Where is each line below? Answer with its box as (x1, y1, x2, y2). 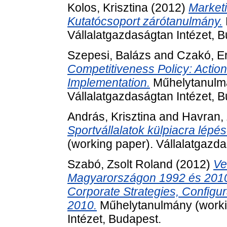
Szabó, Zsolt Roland (67, 157, 173, 171)
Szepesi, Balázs (67, 49, 151, 62)
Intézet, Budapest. (67, 212, 161, 225)
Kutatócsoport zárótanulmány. (67, 15, 222, 28)
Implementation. (67, 76, 150, 90)
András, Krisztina (67, 109, 156, 123)
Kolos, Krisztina (67, 1, 148, 15)
